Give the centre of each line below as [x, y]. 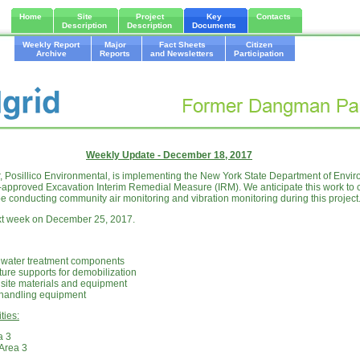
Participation [259, 53]
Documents [214, 25]
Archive [51, 53]
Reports [115, 53]
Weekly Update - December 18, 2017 [169, 155]
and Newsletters [182, 53]
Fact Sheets [182, 45]
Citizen [259, 45]
